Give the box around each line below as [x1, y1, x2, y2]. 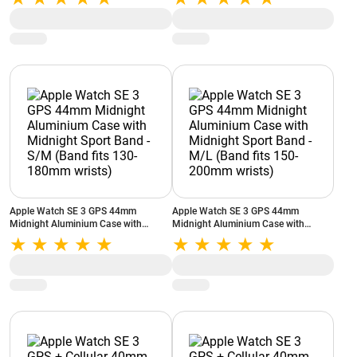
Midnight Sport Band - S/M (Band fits [10, 231, 171, 242]
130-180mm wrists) [10, 244, 93, 255]
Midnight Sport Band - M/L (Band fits [171, 231, 333, 242]
